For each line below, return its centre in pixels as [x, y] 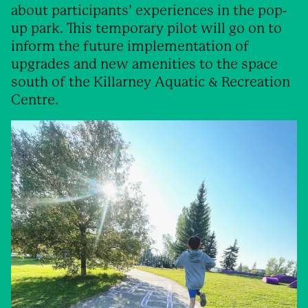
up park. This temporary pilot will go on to [146, 29]
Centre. [35, 100]
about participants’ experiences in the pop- [149, 11]
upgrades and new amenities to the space [144, 65]
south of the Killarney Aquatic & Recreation [151, 82]
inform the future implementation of [130, 47]
